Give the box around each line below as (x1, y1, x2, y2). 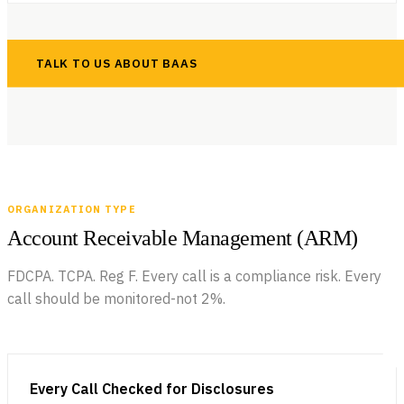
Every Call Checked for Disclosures (30, 379, 274, 398)
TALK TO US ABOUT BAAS (36, 55, 197, 71)
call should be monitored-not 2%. (7, 289, 225, 308)
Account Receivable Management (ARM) (7, 225, 358, 250)
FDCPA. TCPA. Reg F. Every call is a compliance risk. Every (7, 266, 381, 285)
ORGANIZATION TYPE (7, 202, 136, 216)
